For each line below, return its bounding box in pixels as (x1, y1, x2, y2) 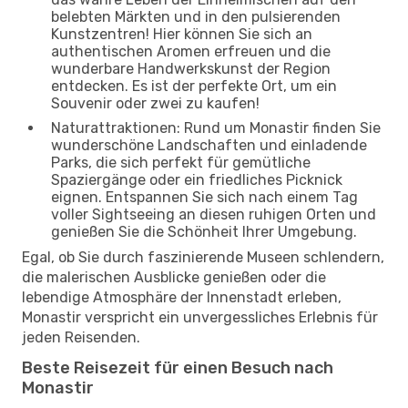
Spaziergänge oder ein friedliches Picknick (51, 170, 342, 189)
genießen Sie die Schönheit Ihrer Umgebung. (51, 222, 357, 240)
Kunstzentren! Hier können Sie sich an (51, 25, 312, 43)
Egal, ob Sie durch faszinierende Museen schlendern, (22, 248, 384, 266)
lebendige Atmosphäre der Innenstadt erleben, (22, 288, 342, 306)
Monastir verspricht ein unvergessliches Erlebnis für (22, 308, 378, 326)
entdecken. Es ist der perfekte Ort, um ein (51, 76, 337, 95)
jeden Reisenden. (22, 328, 140, 346)
